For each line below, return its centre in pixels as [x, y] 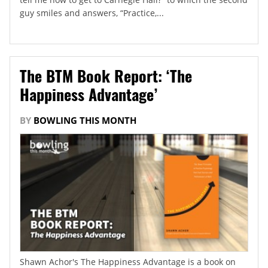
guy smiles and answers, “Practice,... [92, 13]
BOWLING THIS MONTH [85, 120]
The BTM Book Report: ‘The [106, 75]
